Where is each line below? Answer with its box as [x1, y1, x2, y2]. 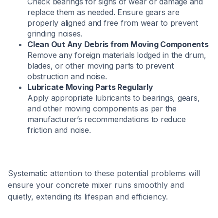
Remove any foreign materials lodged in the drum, [27, 50, 206, 60]
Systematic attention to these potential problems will [8, 168, 200, 178]
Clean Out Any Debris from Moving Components [27, 39, 209, 49]
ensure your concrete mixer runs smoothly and [8, 180, 184, 190]
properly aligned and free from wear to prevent [27, 18, 198, 28]
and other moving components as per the [27, 104, 177, 113]
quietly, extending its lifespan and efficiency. [8, 192, 168, 201]
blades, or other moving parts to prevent [27, 61, 174, 71]
